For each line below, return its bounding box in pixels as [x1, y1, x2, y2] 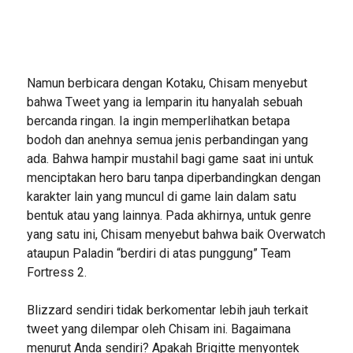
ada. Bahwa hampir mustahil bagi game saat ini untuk [26, 150, 314, 166]
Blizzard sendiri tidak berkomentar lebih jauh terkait [26, 302, 308, 318]
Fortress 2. [26, 264, 87, 280]
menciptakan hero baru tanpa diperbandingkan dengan [26, 169, 321, 185]
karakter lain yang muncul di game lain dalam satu [26, 188, 296, 204]
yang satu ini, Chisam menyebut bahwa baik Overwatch [26, 226, 325, 242]
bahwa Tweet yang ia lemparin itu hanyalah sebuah [26, 94, 303, 110]
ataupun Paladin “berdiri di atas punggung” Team [26, 245, 291, 261]
